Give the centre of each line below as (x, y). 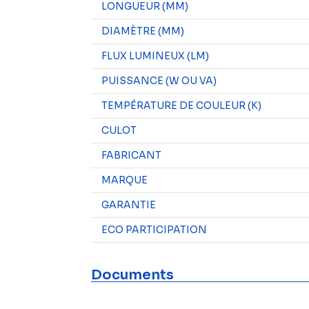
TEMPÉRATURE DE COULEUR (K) (181, 106)
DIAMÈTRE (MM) (143, 31)
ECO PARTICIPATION (154, 230)
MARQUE (124, 180)
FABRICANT (131, 155)
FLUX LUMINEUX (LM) (155, 56)
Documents (132, 275)
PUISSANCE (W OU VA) (159, 81)
